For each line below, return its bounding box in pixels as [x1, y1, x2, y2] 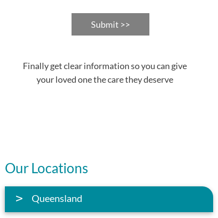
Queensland [32, 192, 82, 204]
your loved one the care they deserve [36, 74, 173, 85]
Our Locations [5, 160, 88, 177]
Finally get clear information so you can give [23, 60, 187, 72]
